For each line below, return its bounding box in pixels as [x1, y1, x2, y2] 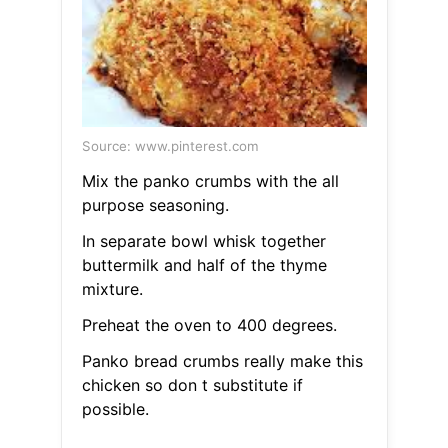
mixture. [81, 279, 143, 300]
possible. [81, 399, 149, 420]
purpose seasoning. [81, 195, 229, 216]
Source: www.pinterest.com [81, 138, 259, 155]
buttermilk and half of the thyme [81, 255, 327, 276]
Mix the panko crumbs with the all [81, 171, 339, 192]
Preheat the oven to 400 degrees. [81, 315, 337, 336]
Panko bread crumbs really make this [81, 351, 363, 372]
